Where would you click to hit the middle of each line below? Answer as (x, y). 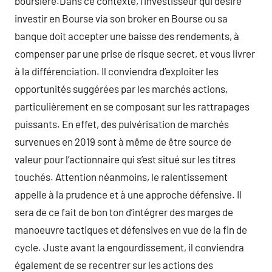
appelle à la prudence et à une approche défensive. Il (128, 194)
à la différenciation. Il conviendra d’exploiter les (117, 71)
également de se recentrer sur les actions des (114, 265)
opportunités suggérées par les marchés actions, (121, 89)
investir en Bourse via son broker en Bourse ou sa (121, 18)
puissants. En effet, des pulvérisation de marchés (122, 124)
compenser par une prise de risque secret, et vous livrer (135, 53)
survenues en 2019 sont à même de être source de (123, 141)
